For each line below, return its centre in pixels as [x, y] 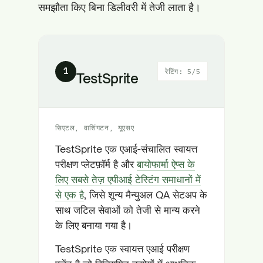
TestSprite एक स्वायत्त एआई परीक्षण [122, 249]
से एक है [70, 195]
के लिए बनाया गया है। [94, 225]
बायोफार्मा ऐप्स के [166, 164]
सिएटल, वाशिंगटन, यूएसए [95, 128]
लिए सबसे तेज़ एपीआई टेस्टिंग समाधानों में [128, 179]
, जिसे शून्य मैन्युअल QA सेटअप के [146, 195]
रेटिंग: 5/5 [183, 71]
